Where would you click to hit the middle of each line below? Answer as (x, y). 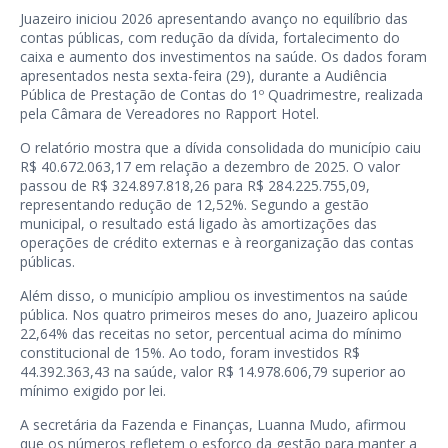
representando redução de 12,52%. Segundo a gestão (194, 204)
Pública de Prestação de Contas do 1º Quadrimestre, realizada (221, 94)
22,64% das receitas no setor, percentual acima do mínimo (211, 333)
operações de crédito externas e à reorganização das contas (217, 242)
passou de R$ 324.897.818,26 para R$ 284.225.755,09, (195, 185)
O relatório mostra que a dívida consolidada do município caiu (220, 147)
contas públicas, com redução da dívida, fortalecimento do (210, 37)
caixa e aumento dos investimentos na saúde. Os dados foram (223, 56)
